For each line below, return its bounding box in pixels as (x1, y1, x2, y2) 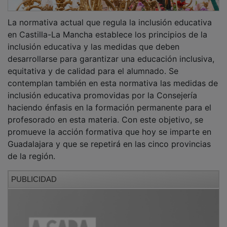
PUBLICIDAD (11, 167, 57, 176)
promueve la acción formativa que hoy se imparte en (8, 119, 211, 130)
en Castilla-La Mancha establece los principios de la (8, 22, 207, 32)
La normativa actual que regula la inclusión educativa (8, 10, 212, 20)
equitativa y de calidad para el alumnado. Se (8, 58, 178, 69)
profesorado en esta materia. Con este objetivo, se (8, 107, 203, 118)
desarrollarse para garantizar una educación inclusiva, (8, 46, 214, 57)
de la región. (8, 143, 55, 154)
